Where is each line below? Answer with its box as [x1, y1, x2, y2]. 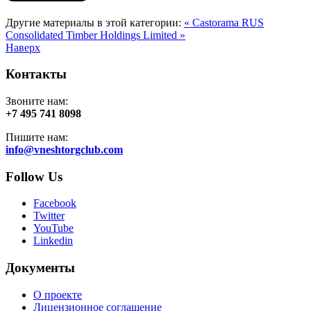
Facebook [33, 197, 76, 210]
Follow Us [6, 169, 62, 184]
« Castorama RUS [184, 16, 264, 28]
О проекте [33, 288, 82, 301]
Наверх [6, 41, 40, 53]
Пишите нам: [6, 131, 68, 143]
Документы [6, 260, 75, 276]
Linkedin [33, 235, 73, 247]
